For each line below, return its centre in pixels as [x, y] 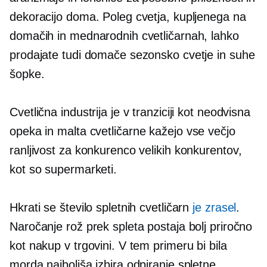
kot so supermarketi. [63, 169]
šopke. [27, 74]
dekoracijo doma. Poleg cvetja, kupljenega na [128, 16]
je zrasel [215, 207]
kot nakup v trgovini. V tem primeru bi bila [118, 245]
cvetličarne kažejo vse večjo [161, 131]
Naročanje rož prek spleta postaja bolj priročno [131, 226]
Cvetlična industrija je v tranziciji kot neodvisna [130, 112]
